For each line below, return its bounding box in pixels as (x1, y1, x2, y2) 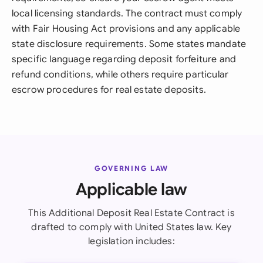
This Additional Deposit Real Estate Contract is (28, 207, 235, 219)
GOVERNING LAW (95, 164, 168, 173)
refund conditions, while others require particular (12, 69, 229, 80)
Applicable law (75, 179, 188, 200)
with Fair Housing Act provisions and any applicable (12, 23, 241, 35)
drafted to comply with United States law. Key (31, 221, 232, 233)
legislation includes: (88, 235, 175, 247)
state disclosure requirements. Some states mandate (12, 38, 247, 50)
